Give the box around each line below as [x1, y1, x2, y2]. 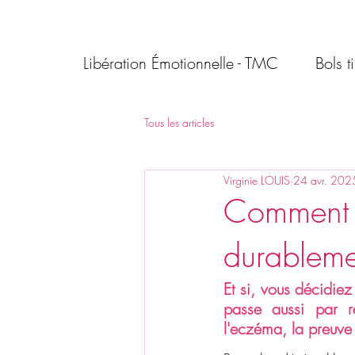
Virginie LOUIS [223, 172, 290, 188]
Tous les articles [144, 114, 214, 130]
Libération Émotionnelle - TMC [83, 52, 278, 74]
